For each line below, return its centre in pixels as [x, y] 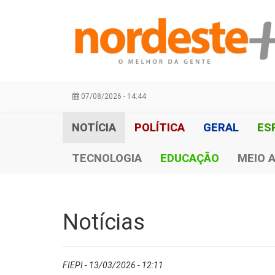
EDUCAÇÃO [190, 158]
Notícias [104, 222]
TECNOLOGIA [107, 158]
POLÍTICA [160, 127]
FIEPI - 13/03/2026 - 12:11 [113, 265]
